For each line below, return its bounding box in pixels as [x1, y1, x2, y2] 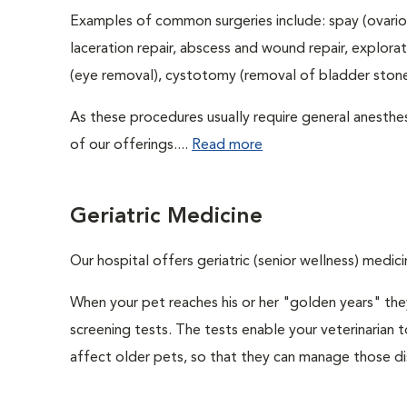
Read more [192, 138, 263, 153]
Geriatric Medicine [70, 206, 263, 228]
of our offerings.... [70, 138, 192, 153]
